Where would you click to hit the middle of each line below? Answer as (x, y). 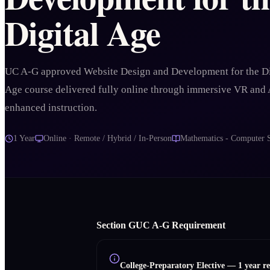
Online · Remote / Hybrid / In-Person (108, 139)
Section (112, 225)
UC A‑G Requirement (181, 225)
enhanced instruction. (51, 108)
